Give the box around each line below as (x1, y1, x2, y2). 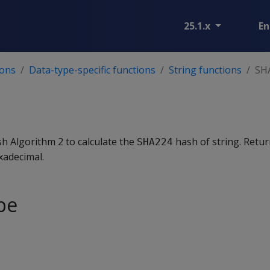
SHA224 (137, 136, 173, 148)
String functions (169, 63, 242, 77)
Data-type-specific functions (29, 63, 155, 77)
